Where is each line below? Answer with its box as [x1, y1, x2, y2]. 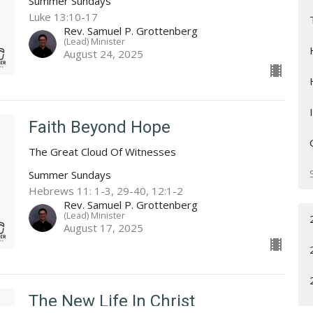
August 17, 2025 [63, 221, 143, 235]
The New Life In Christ [28, 291, 195, 312]
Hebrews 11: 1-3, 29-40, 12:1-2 [28, 184, 183, 198]
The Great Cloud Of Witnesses [28, 145, 176, 159]
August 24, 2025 [63, 47, 143, 61]
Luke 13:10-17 [28, 10, 98, 24]
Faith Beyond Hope [28, 117, 170, 138]
